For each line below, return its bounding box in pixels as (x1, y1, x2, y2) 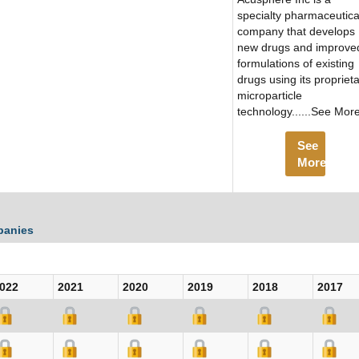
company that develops (237, 25, 355, 38)
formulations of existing (237, 57, 354, 71)
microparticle (237, 89, 302, 103)
